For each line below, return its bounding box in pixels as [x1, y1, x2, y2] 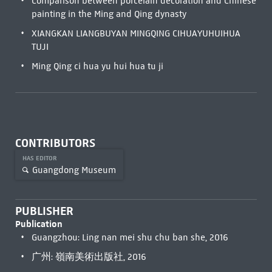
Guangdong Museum [32, 164, 116, 175]
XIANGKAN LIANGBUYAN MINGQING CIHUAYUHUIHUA [31, 28, 240, 39]
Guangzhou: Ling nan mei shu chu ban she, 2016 [31, 232, 228, 243]
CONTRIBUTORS [15, 136, 95, 150]
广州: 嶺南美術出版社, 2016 [31, 251, 146, 262]
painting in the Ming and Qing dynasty [31, 8, 186, 19]
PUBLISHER [15, 204, 73, 218]
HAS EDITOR [22, 154, 59, 162]
